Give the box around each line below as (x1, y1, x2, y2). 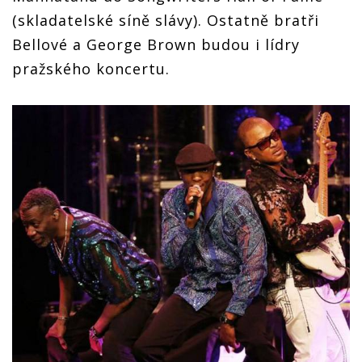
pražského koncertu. (12, 58, 170, 78)
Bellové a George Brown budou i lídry (12, 34, 300, 54)
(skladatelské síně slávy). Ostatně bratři (12, 10, 319, 30)
